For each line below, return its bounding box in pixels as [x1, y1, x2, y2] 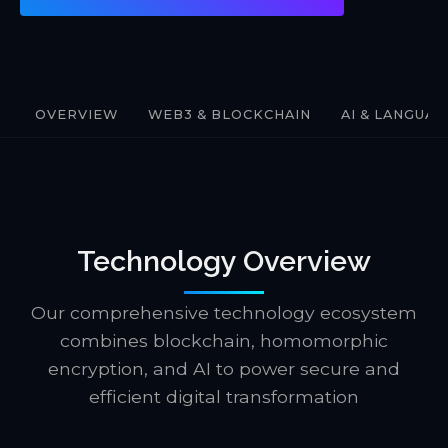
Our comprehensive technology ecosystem [31, 302, 417, 323]
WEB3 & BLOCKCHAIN [148, 107, 311, 122]
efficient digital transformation [89, 386, 359, 407]
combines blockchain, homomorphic [60, 330, 388, 351]
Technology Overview [77, 244, 371, 278]
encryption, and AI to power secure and [48, 358, 400, 379]
